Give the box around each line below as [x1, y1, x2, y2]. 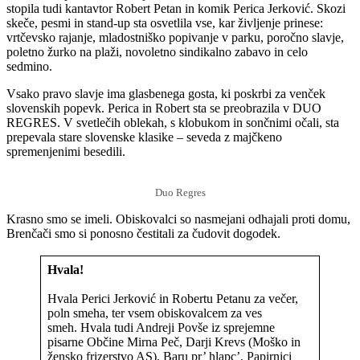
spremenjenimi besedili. [6, 144, 125, 158]
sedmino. [6, 59, 52, 73]
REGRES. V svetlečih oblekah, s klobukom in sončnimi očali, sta [6, 115, 339, 129]
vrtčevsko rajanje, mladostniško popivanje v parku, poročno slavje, [6, 30, 344, 44]
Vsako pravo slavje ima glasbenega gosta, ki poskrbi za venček [6, 86, 325, 100]
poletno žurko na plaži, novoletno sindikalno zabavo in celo [6, 44, 308, 59]
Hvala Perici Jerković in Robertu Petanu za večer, [47, 291, 298, 305]
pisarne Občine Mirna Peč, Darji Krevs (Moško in [47, 334, 301, 349]
